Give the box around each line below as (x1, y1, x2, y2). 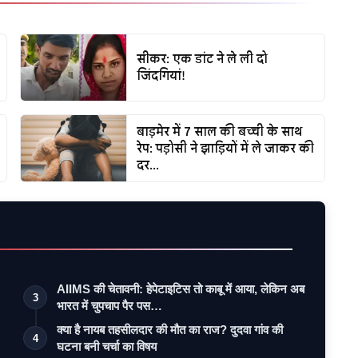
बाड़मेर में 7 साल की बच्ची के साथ (137, 123, 303, 139)
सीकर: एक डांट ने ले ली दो (137, 51, 268, 67)
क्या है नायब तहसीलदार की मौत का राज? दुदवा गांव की (57, 322, 284, 336)
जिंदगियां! (137, 68, 186, 84)
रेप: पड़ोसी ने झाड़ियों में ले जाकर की (137, 140, 315, 156)
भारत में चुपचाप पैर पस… (57, 298, 163, 312)
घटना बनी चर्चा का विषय (57, 339, 157, 353)
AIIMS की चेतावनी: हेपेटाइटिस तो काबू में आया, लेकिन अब (57, 281, 305, 296)
